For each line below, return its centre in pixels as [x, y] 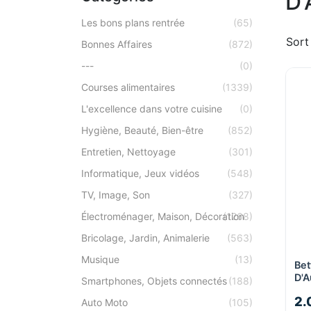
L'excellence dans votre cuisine [152, 109]
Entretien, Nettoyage [128, 152]
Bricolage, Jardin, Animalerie [145, 238]
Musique [100, 259]
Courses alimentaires [128, 87]
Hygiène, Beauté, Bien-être [142, 130]
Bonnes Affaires [117, 44]
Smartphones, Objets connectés [154, 281]
